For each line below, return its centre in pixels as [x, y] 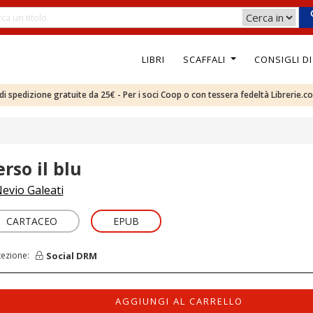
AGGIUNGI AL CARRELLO [180, 301]
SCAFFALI [205, 59]
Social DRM [71, 255]
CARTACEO [31, 221]
